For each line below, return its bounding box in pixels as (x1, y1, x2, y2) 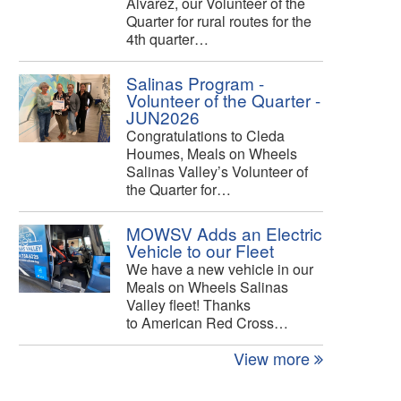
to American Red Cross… (126, 311, 288, 333)
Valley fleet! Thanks (126, 294, 251, 315)
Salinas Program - (126, 70, 264, 95)
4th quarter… (126, 28, 209, 49)
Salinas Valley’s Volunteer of (126, 160, 308, 182)
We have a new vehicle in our (126, 258, 313, 279)
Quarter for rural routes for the (126, 10, 311, 31)
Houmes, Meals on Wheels (126, 142, 297, 164)
